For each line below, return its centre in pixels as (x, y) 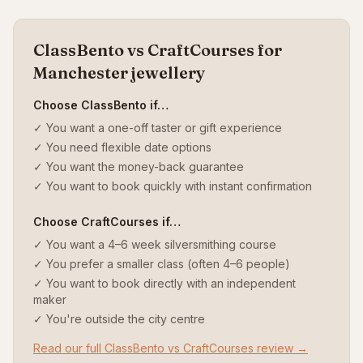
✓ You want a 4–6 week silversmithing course (155, 244)
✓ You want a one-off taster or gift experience (158, 128)
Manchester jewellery (119, 73)
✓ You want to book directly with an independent (164, 283)
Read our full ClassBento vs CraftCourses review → (171, 348)
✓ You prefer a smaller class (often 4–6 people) (162, 264)
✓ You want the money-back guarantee (139, 167)
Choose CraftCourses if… (107, 222)
